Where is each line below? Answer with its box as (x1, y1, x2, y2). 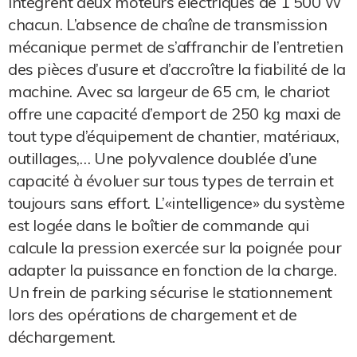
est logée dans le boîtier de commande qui (8, 215, 309, 235)
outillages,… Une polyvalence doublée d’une (8, 148, 318, 168)
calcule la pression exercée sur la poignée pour (8, 237, 342, 257)
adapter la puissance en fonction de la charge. (8, 260, 337, 280)
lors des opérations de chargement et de (8, 304, 297, 324)
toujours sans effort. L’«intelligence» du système (8, 193, 345, 213)
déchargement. (8, 327, 116, 347)
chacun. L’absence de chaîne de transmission (8, 14, 328, 34)
